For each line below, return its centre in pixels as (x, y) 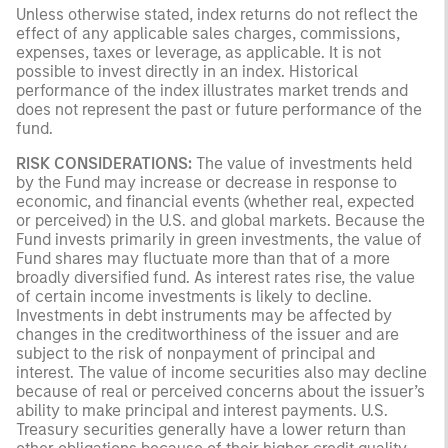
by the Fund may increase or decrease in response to (206, 182)
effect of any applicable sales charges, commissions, (208, 33)
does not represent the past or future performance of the (219, 109)
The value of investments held (302, 163)
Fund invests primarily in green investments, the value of (219, 239)
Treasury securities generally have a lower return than (211, 429)
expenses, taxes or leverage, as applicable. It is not (198, 52)
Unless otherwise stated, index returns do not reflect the (217, 14)
